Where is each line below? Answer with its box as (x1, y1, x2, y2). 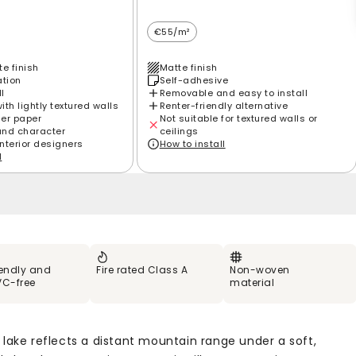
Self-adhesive (159, 73, 229, 87)
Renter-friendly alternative (159, 99, 288, 112)
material (230, 275, 274, 289)
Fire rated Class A (96, 262, 188, 277)
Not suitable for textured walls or (159, 111, 318, 125)
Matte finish (159, 60, 218, 74)
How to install (159, 137, 226, 150)
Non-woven (230, 262, 290, 277)
